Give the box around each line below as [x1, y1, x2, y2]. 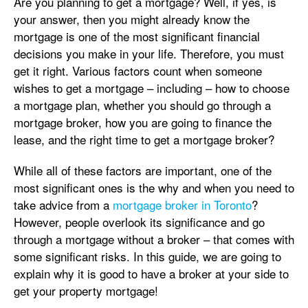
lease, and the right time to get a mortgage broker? [14, 131, 274, 148]
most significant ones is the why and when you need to [14, 179, 294, 196]
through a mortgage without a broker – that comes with [14, 230, 294, 247]
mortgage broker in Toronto [113, 196, 252, 213]
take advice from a [14, 196, 113, 213]
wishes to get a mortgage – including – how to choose [14, 79, 289, 96]
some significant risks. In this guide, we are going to [14, 247, 281, 265]
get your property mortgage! [14, 282, 158, 299]
